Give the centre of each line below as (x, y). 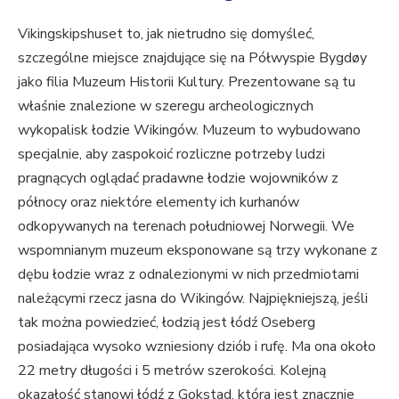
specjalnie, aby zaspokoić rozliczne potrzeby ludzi (171, 154)
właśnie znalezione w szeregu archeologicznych (166, 106)
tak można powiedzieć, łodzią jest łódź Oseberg (167, 322)
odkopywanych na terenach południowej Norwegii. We (186, 226)
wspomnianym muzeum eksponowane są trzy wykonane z (198, 250)
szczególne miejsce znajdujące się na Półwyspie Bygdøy (192, 57)
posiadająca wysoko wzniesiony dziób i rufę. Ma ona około (197, 346)
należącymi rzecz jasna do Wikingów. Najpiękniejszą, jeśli (193, 298)
